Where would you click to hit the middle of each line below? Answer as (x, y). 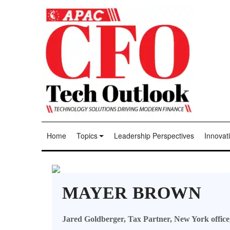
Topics (87, 136)
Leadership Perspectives (154, 136)
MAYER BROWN (131, 193)
